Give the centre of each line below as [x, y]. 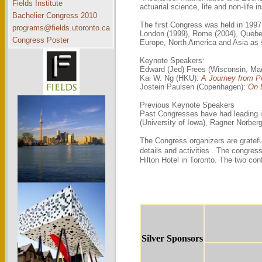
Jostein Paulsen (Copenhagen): [194, 87]
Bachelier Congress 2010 [55, 15]
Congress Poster [41, 40]
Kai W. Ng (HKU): [170, 78]
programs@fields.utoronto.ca [61, 28]
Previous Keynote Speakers [187, 105]
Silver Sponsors [172, 238]
